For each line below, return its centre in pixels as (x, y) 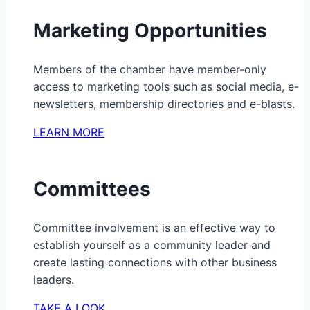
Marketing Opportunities (150, 30)
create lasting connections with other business (155, 263)
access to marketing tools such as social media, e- (166, 86)
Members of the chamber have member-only (150, 69)
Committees (92, 189)
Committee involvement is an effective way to (154, 228)
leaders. (54, 280)
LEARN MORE (69, 132)
